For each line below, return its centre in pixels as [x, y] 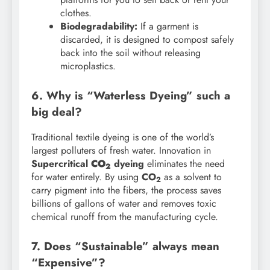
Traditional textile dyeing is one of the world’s [123, 137]
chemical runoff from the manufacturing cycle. [125, 217]
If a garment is [168, 26]
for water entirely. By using [86, 177]
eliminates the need [184, 164]
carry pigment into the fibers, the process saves [126, 190]
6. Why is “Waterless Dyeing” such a [131, 95]
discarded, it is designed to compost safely [147, 39]
